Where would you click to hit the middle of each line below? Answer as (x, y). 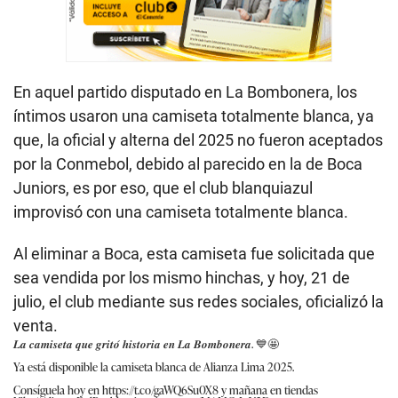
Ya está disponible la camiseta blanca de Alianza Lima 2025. (154, 366)
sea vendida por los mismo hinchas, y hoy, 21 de (182, 277)
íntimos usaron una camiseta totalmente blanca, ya (194, 115)
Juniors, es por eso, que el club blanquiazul (163, 187)
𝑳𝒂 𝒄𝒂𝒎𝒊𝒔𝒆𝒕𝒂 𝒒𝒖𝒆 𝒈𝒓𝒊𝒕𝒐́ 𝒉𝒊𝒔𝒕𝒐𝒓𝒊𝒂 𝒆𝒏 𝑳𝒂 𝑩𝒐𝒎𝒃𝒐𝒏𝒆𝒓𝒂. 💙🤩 (146, 343)
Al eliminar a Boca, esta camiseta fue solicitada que (194, 253)
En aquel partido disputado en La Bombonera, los (185, 92)
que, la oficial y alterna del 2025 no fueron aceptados (198, 139)
